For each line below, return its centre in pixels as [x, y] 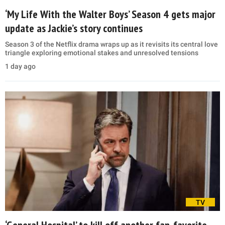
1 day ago [20, 67]
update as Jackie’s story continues [74, 28]
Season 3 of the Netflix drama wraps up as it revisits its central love [111, 44]
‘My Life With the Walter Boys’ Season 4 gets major [110, 14]
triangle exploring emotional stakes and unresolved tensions [102, 53]
